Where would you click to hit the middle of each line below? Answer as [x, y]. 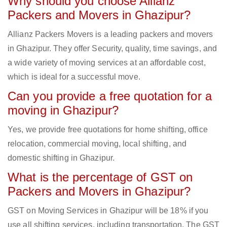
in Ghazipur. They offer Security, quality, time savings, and [112, 49]
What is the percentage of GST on [100, 177]
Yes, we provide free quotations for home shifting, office [108, 130]
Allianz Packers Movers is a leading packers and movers [110, 34]
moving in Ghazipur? [63, 110]
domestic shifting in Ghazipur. [61, 158]
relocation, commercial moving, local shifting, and [97, 144]
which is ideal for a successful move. [74, 77]
